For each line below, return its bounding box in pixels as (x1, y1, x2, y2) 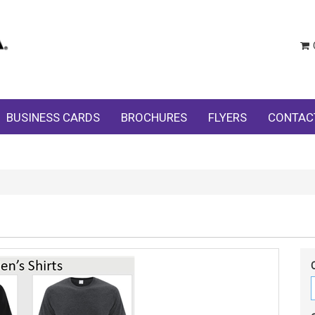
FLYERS (208, 110, 247, 124)
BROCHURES (121, 110, 187, 124)
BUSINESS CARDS (6, 110, 100, 124)
